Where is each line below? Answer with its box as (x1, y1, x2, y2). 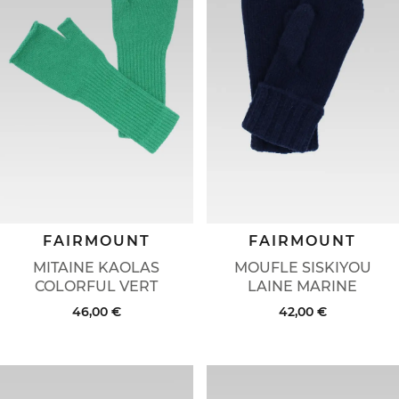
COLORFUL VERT (35, 278, 159, 296)
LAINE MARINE (248, 278, 358, 296)
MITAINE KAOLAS (33, 259, 160, 277)
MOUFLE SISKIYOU (233, 259, 371, 277)
